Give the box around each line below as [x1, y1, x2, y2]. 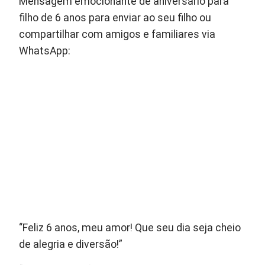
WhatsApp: [19, 45, 71, 57]
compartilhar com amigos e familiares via [19, 28, 216, 41]
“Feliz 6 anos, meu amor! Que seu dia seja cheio [19, 222, 241, 234]
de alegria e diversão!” [19, 238, 123, 251]
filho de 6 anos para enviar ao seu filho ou [19, 12, 212, 24]
